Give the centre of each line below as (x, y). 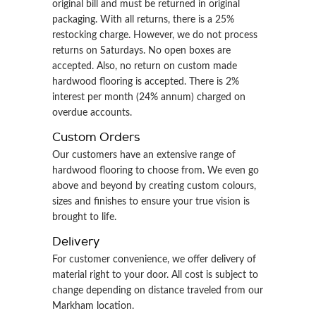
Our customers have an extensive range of (144, 155)
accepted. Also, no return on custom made (145, 66)
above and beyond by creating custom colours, (154, 186)
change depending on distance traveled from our (158, 291)
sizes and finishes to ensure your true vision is (151, 202)
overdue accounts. (92, 113)
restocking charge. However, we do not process (155, 35)
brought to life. (84, 217)
